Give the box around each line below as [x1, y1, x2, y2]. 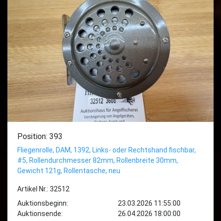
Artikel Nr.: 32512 [17, 185, 70, 193]
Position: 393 [17, 132, 63, 141]
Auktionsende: [17, 210, 63, 218]
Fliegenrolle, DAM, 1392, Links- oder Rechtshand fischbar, [17, 146, 196, 154]
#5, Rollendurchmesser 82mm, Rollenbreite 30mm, [17, 156, 178, 164]
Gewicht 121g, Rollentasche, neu [17, 167, 120, 175]
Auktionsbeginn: [17, 199, 68, 207]
